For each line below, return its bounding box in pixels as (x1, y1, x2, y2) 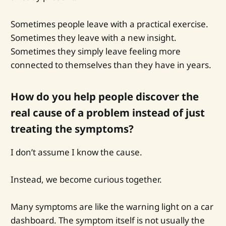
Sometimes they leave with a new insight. (10, 32, 177, 44)
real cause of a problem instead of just (10, 105, 205, 120)
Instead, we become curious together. (10, 173, 162, 185)
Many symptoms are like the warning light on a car (10, 201, 213, 213)
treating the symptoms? (10, 121, 134, 136)
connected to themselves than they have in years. (10, 59, 211, 71)
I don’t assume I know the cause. (10, 146, 142, 158)
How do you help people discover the (10, 89, 199, 103)
